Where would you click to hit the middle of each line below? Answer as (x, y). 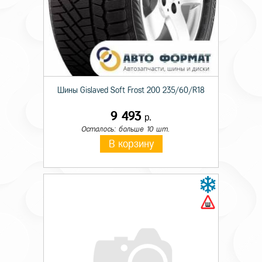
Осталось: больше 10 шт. (125, 129)
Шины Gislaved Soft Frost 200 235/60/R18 (131, 90)
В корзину (131, 144)
